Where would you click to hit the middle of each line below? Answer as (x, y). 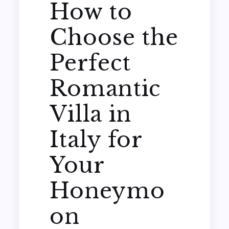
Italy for (96, 139)
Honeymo (107, 190)
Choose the (114, 37)
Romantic (105, 88)
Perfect (90, 63)
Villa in (91, 114)
